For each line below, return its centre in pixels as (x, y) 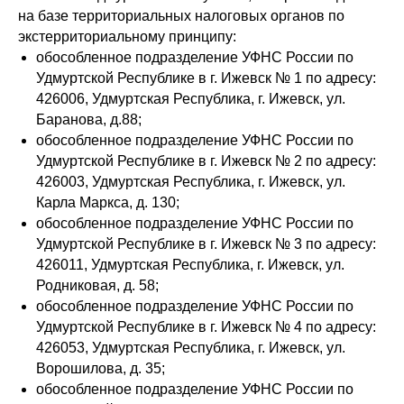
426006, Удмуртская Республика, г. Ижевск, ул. (191, 99)
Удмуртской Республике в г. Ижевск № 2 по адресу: (206, 161)
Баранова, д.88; (89, 119)
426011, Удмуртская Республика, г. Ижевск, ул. (190, 265)
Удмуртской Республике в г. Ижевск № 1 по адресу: (206, 78)
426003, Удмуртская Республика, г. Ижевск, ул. (191, 182)
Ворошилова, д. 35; (101, 368)
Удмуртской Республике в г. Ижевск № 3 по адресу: (206, 244)
